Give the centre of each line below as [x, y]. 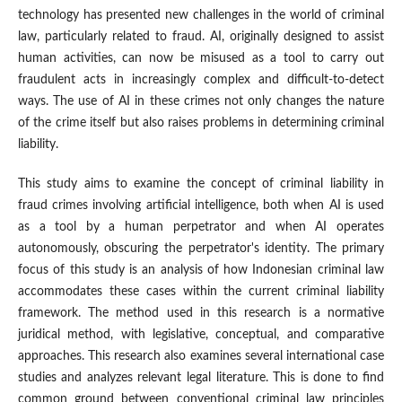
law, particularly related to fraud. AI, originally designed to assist [201, 37]
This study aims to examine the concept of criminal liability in [201, 184]
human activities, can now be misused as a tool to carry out [201, 59]
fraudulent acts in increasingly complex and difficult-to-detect [201, 80]
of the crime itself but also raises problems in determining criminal [201, 123]
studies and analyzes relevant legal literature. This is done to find [201, 378]
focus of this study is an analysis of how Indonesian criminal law [201, 271]
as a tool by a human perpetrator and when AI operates [201, 227]
